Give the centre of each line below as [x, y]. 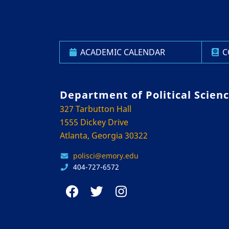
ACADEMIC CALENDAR [123, 52]
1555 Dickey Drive [94, 122]
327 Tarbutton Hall [96, 109]
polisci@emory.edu [106, 156]
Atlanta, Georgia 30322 [104, 135]
